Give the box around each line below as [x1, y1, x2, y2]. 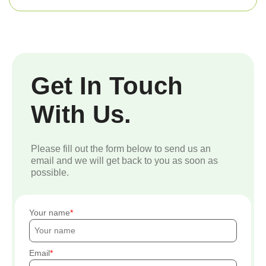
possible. [31, 167, 69, 178]
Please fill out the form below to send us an [31, 143, 211, 154]
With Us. [31, 100, 131, 128]
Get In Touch [31, 71, 183, 100]
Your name [29, 207, 70, 217]
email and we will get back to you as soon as [31, 155, 218, 166]
